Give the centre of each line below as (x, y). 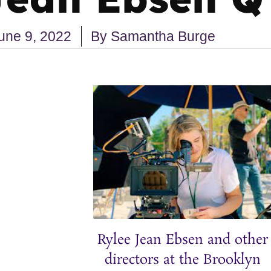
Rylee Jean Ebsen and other (183, 240)
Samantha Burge (162, 36)
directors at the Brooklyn (183, 260)
